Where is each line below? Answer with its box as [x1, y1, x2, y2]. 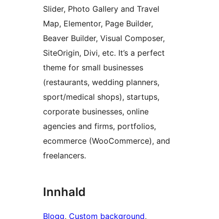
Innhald [43, 185, 86, 199]
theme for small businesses [43, 63, 143, 73]
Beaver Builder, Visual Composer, [43, 33, 165, 44]
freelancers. [43, 151, 86, 161]
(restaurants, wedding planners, [43, 77, 159, 88]
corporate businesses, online [43, 107, 149, 117]
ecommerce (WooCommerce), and [43, 136, 170, 146]
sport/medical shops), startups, [43, 92, 159, 102]
